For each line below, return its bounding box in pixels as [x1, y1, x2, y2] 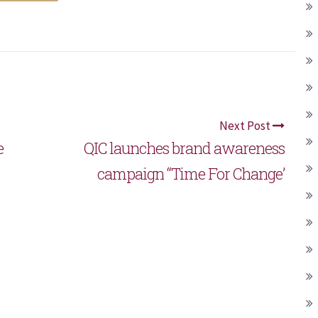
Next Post [219, 117, 273, 133]
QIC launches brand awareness [83, 137, 285, 158]
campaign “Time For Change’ [97, 163, 285, 184]
